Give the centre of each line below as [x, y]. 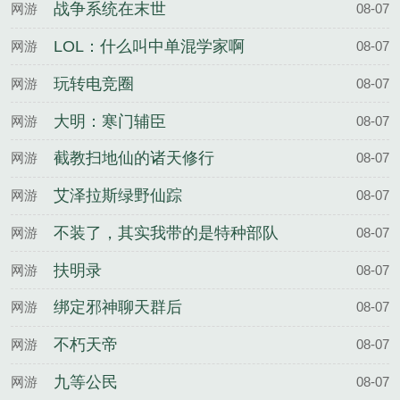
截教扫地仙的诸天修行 [134, 158]
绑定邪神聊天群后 [118, 308]
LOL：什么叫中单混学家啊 [149, 47]
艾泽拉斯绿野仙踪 [118, 196]
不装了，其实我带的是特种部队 [166, 233]
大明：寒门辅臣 [110, 121]
